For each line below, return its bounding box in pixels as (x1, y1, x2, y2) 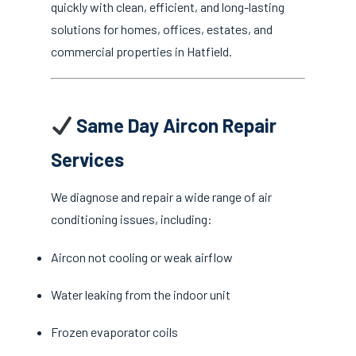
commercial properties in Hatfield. (51, 44, 232, 60)
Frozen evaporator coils (51, 323, 178, 339)
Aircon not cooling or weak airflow (51, 249, 233, 265)
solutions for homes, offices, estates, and (51, 21, 273, 37)
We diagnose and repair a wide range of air (51, 189, 272, 205)
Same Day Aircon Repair (72, 114, 277, 137)
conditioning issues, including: (51, 211, 212, 227)
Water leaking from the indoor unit (51, 286, 230, 302)
